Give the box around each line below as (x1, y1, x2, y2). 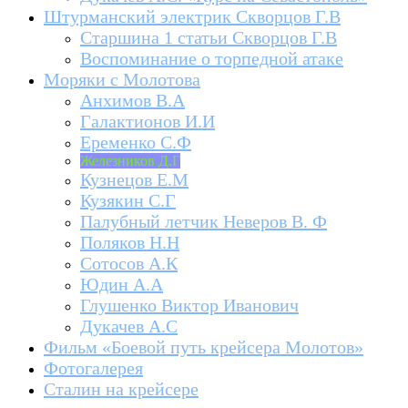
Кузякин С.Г (80, 190, 176, 210)
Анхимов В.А (80, 90, 185, 110)
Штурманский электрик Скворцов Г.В (44, 6, 341, 26)
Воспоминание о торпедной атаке (80, 48, 343, 68)
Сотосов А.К (80, 253, 178, 273)
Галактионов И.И (80, 111, 215, 131)
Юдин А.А (80, 274, 163, 294)
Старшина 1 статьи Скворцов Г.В (80, 27, 337, 47)
